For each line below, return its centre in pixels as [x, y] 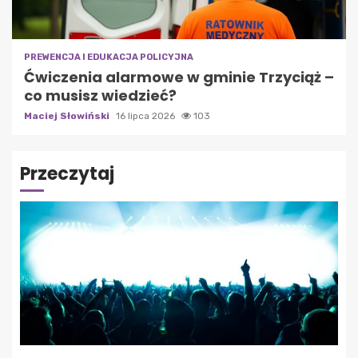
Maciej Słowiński [68, 116]
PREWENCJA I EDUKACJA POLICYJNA [109, 58]
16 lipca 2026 [147, 116]
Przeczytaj [67, 174]
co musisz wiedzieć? [100, 96]
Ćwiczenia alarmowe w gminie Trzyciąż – [179, 78]
